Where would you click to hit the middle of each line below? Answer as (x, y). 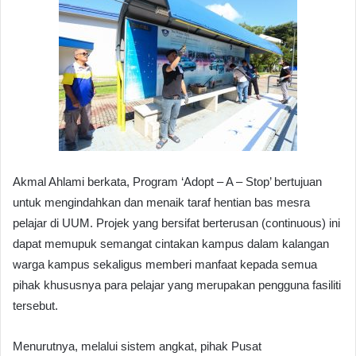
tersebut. (35, 306)
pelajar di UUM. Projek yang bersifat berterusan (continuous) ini (176, 223)
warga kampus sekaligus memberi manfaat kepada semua (165, 265)
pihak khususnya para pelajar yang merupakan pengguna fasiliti (177, 285)
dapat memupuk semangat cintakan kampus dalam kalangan (171, 244)
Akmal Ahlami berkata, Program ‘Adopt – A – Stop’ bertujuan (167, 182)
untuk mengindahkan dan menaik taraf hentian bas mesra (161, 203)
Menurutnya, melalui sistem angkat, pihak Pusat (137, 346)
